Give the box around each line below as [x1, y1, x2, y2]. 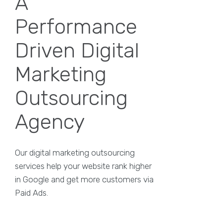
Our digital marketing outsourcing [15, 148, 135, 158]
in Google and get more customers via [15, 174, 154, 184]
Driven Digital [15, 38, 139, 63]
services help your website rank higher [15, 161, 152, 171]
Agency [15, 110, 85, 134]
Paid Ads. [15, 188, 48, 198]
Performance [15, 14, 137, 39]
